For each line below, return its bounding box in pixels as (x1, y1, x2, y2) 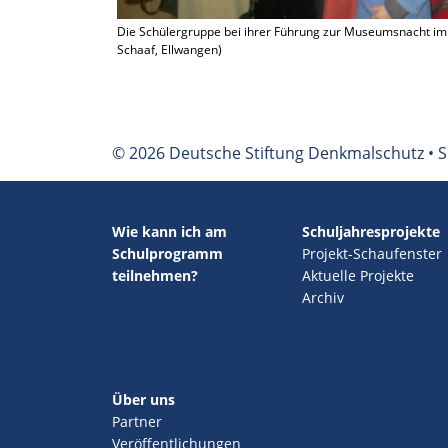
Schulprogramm (112, 244, 223, 263)
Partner (112, 412, 162, 431)
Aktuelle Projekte (301, 266, 414, 285)
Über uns (112, 390, 175, 409)
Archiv (301, 288, 344, 307)
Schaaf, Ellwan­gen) (117, 41, 222, 58)
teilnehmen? (112, 266, 198, 285)
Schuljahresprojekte (301, 222, 440, 241)
